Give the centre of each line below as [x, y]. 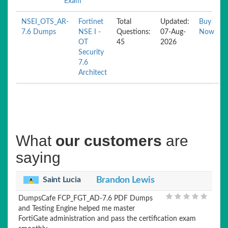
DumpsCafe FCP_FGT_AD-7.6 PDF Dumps [85, 198]
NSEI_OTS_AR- [45, 22]
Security [91, 52]
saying [38, 158]
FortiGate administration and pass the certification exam [107, 219]
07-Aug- [173, 32]
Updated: [175, 22]
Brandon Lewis [125, 180]
